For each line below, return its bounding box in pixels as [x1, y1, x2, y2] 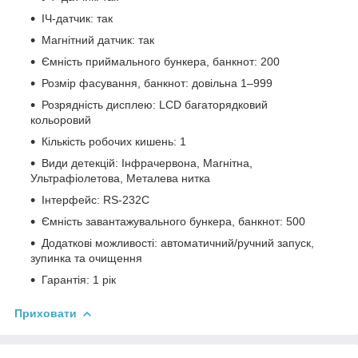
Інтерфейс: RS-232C [42, 193, 149, 207]
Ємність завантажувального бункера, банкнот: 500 [42, 215, 305, 229]
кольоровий [30, 113, 91, 127]
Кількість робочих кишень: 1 [42, 135, 186, 149]
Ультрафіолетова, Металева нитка [30, 172, 210, 185]
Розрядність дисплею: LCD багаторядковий [42, 98, 268, 112]
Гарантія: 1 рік [42, 273, 116, 287]
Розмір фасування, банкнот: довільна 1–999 [42, 77, 272, 90]
